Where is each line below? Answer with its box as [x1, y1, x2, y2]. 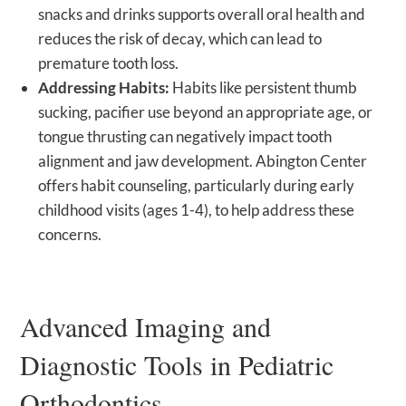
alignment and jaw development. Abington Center [38, 151, 368, 171]
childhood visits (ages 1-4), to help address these [38, 200, 355, 220]
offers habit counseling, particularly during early [38, 176, 355, 196]
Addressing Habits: [38, 78, 170, 98]
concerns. [38, 225, 102, 245]
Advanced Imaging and [20, 308, 272, 345]
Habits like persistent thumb [169, 78, 358, 98]
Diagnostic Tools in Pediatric [20, 346, 334, 383]
